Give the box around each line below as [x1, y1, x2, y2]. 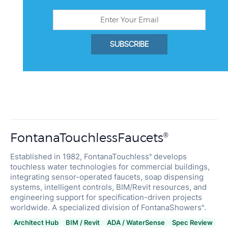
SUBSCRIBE [109, 23, 149, 34]
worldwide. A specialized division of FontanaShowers [10, 188, 202, 197]
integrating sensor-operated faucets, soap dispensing [10, 157, 204, 166]
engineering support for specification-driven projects [10, 178, 202, 187]
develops [152, 137, 187, 146]
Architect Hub [14, 203, 59, 211]
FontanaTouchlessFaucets [10, 115, 163, 129]
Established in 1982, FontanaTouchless [10, 137, 149, 146]
